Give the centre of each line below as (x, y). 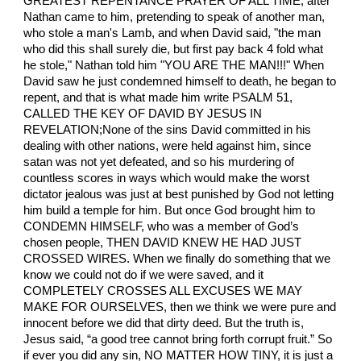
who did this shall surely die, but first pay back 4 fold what (174, 50)
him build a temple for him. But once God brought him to (170, 211)
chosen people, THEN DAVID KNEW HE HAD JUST (163, 243)
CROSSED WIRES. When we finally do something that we (177, 259)
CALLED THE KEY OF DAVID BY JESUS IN (143, 114)
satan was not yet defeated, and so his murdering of (159, 162)
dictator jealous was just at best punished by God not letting (179, 195)
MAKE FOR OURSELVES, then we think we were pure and (180, 307)
